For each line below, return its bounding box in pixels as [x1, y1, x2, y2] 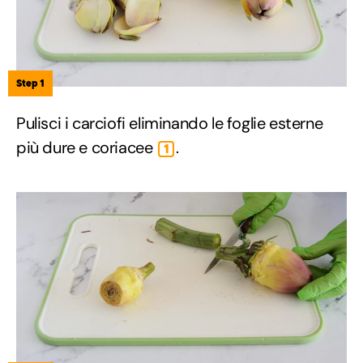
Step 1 [16, 76, 45, 89]
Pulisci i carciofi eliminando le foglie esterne [16, 112, 323, 134]
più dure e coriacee [16, 136, 157, 158]
